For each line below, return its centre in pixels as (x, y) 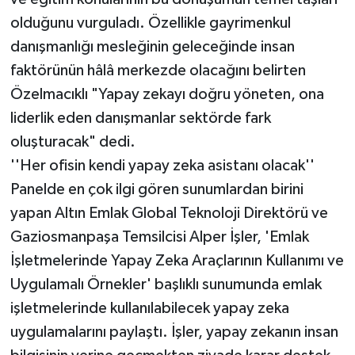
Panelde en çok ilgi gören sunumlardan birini (157, 189)
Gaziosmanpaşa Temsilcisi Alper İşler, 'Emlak (159, 237)
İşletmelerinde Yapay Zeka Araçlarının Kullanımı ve (177, 260)
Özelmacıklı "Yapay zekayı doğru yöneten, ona (167, 94)
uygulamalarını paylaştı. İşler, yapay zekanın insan (174, 332)
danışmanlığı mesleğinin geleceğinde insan (152, 46)
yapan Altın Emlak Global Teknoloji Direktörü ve (169, 213)
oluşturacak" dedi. (73, 141)
